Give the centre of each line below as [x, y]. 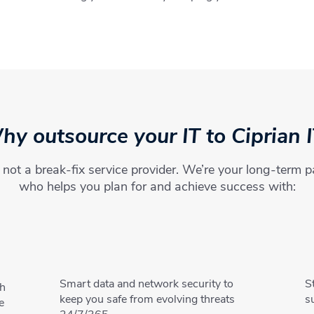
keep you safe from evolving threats [147, 299]
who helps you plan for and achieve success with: [157, 186]
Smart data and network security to [146, 284]
